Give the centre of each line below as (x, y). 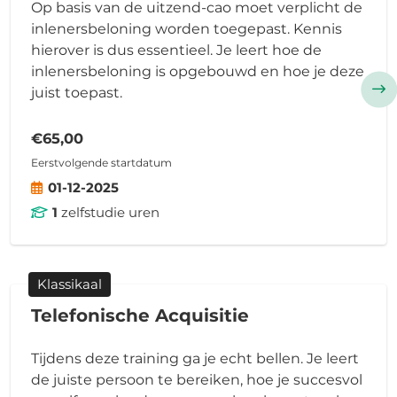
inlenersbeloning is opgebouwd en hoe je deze (197, 71)
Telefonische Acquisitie (140, 315)
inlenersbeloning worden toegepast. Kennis (186, 28)
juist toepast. (76, 92)
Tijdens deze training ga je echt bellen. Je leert (195, 358)
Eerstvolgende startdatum (101, 162)
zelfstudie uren (108, 212)
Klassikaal (70, 284)
